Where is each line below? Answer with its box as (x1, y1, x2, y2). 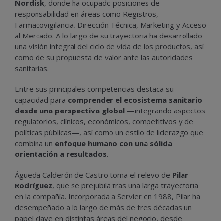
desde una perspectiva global (15, 106, 125, 115)
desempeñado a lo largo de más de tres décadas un (15, 202, 192, 212)
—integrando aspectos (125, 106, 205, 115)
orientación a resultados (15, 149, 107, 159)
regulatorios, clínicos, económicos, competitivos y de (15, 116, 193, 126)
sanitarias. (15, 63, 49, 73)
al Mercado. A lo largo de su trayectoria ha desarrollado (15, 31, 202, 40)
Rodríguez (15, 181, 52, 190)
